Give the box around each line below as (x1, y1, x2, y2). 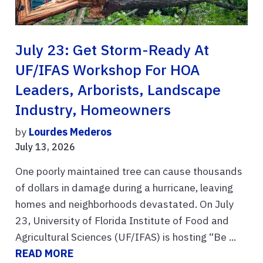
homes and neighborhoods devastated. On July (15, 197, 234, 211)
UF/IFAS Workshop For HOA (15, 60, 200, 80)
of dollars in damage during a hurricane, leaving (15, 181, 233, 195)
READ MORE (15, 247, 73, 261)
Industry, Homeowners (15, 100, 171, 120)
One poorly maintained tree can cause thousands (15, 164, 242, 178)
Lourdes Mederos (29, 125, 112, 139)
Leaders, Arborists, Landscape (15, 80, 221, 100)
